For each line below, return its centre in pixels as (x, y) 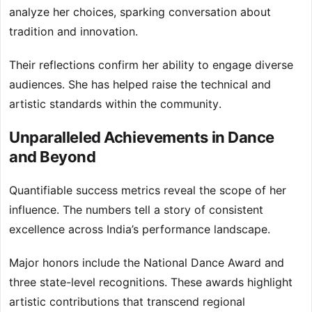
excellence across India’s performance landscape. (140, 229)
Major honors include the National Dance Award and (147, 263)
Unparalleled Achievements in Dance (142, 138)
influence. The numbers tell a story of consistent (136, 210)
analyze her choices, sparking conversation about (140, 12)
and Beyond (53, 157)
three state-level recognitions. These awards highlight (151, 282)
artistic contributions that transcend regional (127, 302)
